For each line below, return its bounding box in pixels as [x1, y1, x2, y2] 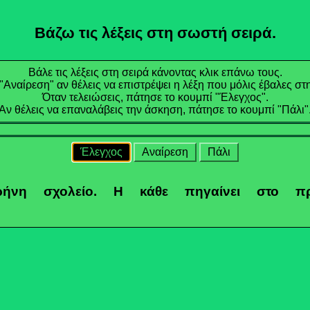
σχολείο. [43, 184, 97, 199]
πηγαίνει [184, 184, 240, 199]
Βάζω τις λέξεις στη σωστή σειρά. [34, 24, 276, 42]
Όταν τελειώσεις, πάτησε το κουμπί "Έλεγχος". [42, 91, 268, 104]
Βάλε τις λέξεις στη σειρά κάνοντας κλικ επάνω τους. [28, 66, 282, 79]
